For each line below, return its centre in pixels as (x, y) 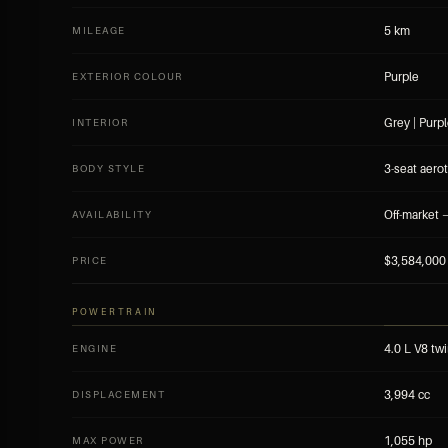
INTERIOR (100, 122)
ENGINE (94, 348)
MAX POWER (108, 440)
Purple (401, 76)
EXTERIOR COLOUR (127, 76)
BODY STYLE (108, 168)
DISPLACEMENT (118, 394)
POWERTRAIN (114, 311)
